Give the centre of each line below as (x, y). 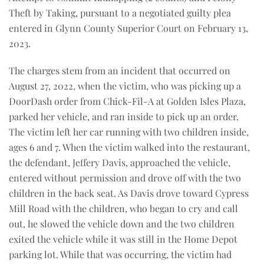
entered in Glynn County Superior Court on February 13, (128, 28)
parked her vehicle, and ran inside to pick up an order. (124, 116)
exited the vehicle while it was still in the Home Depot (123, 239)
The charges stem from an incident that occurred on (120, 70)
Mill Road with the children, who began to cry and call (123, 208)
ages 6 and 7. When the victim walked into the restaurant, (129, 147)
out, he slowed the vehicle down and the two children (122, 224)
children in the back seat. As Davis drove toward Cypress (129, 193)
